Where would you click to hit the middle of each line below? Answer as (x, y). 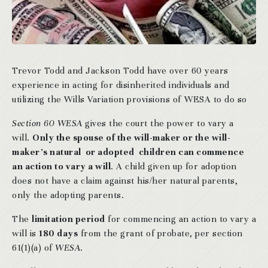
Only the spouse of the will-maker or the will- (131, 138)
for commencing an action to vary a (180, 219)
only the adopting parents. (68, 195)
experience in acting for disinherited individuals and (121, 85)
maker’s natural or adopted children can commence (128, 152)
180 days (58, 234)
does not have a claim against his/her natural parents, (125, 181)
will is (25, 234)
